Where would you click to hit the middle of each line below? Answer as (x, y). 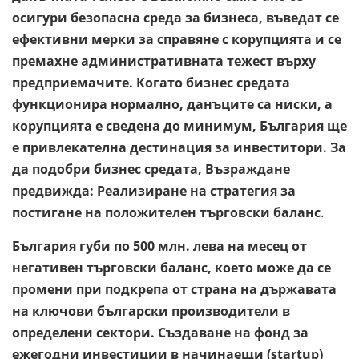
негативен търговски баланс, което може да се (171, 267)
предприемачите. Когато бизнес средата (151, 82)
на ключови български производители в (151, 311)
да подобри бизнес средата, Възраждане (151, 169)
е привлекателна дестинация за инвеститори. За (179, 147)
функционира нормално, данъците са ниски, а (172, 104)
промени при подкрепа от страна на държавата (174, 289)
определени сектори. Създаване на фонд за (160, 332)
